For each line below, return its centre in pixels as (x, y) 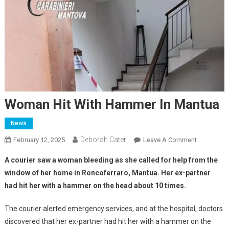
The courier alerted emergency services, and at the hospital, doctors (113, 209)
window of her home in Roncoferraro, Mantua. (82, 173)
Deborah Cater (103, 140)
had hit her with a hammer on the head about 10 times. (95, 186)
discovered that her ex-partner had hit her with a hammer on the (108, 222)
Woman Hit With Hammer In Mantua (112, 105)
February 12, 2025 (39, 140)
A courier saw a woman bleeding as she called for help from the (111, 160)
